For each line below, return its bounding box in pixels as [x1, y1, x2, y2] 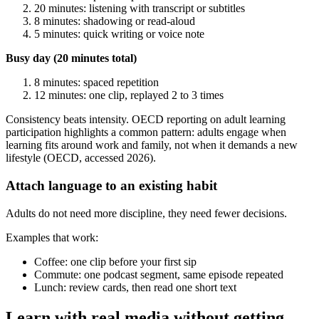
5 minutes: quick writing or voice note [34, 28, 204, 41]
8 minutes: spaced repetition [34, 76, 159, 89]
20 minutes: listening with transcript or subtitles [34, 2, 245, 15]
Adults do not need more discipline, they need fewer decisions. [6, 206, 287, 219]
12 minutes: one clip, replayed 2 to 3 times [34, 89, 224, 102]
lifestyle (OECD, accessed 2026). [6, 152, 156, 164]
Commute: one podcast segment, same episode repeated [34, 268, 283, 281]
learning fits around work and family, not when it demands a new [6, 139, 298, 152]
